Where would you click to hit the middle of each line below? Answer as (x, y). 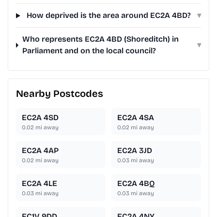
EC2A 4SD (40, 118)
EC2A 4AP (40, 151)
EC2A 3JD (135, 151)
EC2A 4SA (136, 118)
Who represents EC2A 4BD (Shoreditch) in (100, 39)
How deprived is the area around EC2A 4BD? (108, 15)
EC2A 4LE (39, 184)
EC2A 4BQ (136, 184)
